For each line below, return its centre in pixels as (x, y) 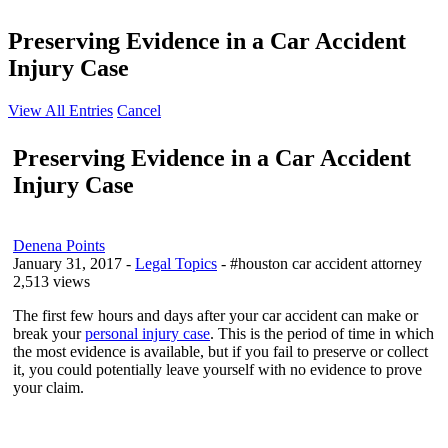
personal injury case (147, 333)
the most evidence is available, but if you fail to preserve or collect (220, 351)
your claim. (48, 387)
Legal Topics (176, 263)
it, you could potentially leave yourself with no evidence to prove (217, 369)
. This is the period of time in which (322, 333)
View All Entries (60, 110)
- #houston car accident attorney (321, 263)
